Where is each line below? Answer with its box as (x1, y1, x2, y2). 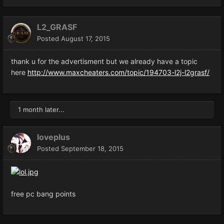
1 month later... (18, 105, 64, 113)
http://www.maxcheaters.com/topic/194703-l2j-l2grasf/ (27, 67, 209, 76)
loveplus (37, 131, 70, 142)
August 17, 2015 (61, 34, 110, 42)
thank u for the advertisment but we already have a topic (11, 56, 197, 65)
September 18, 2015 (61, 144, 123, 152)
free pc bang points (11, 189, 75, 198)
